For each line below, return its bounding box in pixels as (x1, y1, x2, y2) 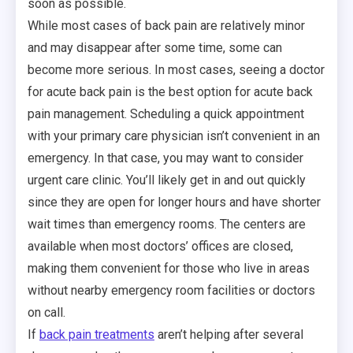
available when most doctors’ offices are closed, (28, 238, 293, 254)
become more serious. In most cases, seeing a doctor (28, 61, 325, 77)
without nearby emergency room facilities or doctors (28, 282, 315, 298)
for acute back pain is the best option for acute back (28, 84, 313, 99)
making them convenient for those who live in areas (28, 260, 310, 276)
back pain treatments (39, 326, 154, 342)
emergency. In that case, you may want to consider (28, 150, 303, 165)
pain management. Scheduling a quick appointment (28, 106, 304, 121)
